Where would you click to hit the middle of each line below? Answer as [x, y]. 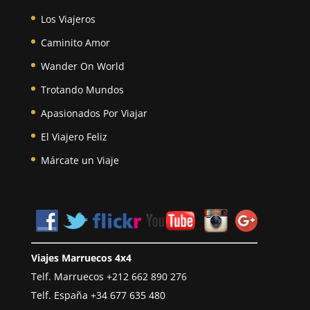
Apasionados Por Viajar [94, 113]
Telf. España [61, 295]
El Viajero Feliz [74, 136]
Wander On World [82, 66]
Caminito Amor [75, 42]
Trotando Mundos [82, 89]
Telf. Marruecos [69, 276]
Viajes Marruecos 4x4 [81, 257]
